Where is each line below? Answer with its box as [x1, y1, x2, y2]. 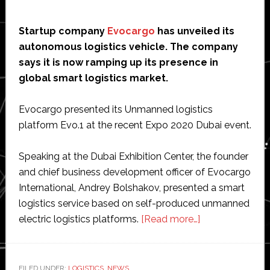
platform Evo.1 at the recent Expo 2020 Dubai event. [18, 119, 251, 131]
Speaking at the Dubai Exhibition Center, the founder [18, 150, 248, 162]
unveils [199, 243, 230, 256]
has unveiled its [154, 25, 234, 37]
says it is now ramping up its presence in [18, 56, 218, 68]
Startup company [18, 25, 107, 37]
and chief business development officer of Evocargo [18, 166, 251, 178]
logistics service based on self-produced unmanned [18, 197, 250, 209]
